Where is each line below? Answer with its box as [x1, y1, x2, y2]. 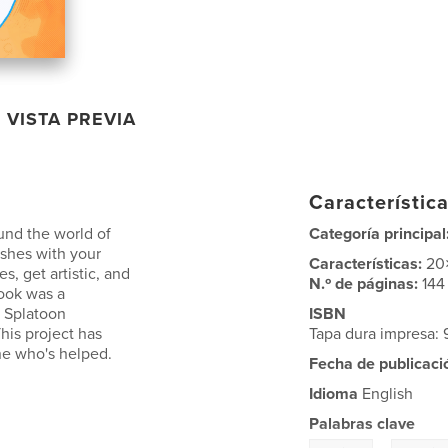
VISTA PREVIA [7, 107, 137, 130]
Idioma [309, 383, 359, 404]
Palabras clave [309, 413, 416, 434]
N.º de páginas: [309, 273, 423, 294]
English [358, 383, 414, 404]
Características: [309, 253, 427, 274]
